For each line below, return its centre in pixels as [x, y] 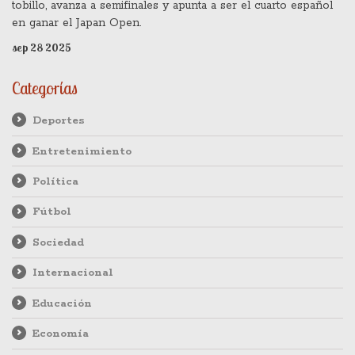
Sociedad [58, 242]
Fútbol [52, 212]
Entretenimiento [82, 151]
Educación [62, 303]
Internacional [73, 273]
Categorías [45, 88]
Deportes [58, 121]
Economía [60, 333]
